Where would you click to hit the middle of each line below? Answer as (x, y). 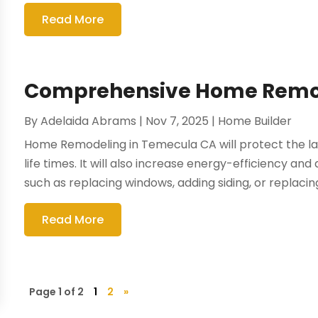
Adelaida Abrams (89, 121)
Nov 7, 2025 (177, 121)
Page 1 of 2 (57, 292)
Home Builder (255, 121)
